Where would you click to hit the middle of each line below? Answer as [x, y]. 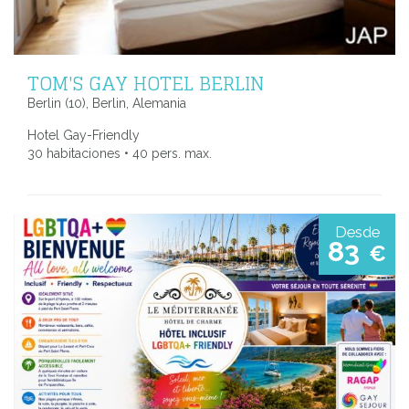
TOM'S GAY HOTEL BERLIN [146, 84]
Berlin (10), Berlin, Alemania [107, 104]
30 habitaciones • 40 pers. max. [120, 154]
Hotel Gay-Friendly [84, 136]
